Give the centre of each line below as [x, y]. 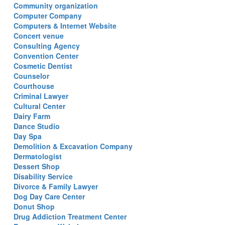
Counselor [31, 76]
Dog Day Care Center [49, 196]
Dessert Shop [37, 166]
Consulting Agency [47, 46]
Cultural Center [39, 106]
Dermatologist [38, 156]
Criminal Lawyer [41, 96]
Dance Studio [37, 126]
